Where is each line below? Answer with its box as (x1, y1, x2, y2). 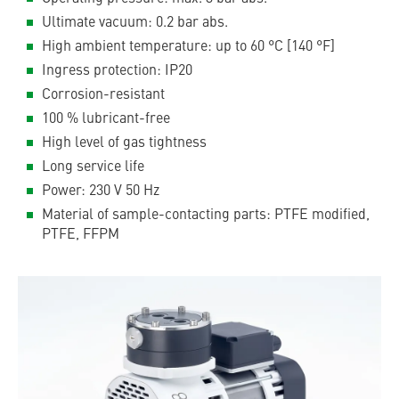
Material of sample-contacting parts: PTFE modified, (42, 208, 370, 223)
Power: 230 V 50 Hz (42, 184, 159, 199)
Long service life (42, 160, 144, 175)
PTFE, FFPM (42, 228, 119, 242)
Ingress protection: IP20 (42, 64, 192, 78)
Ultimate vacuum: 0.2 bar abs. (42, 16, 228, 30)
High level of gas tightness (42, 136, 207, 151)
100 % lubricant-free (42, 112, 170, 126)
